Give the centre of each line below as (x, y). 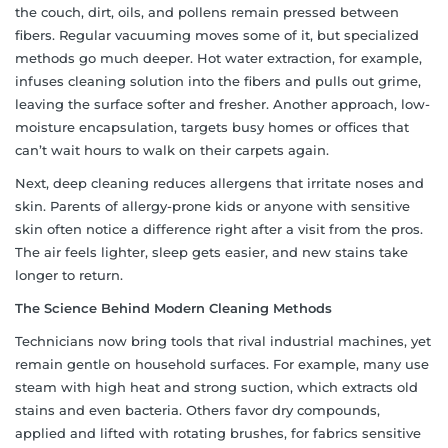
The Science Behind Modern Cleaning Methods (173, 307)
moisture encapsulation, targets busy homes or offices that (212, 126)
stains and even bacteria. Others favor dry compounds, (197, 409)
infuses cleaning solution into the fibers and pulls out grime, (218, 80)
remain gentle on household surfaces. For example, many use (222, 363)
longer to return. (69, 274)
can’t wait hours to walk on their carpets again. (172, 149)
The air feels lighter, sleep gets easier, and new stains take (211, 251)
